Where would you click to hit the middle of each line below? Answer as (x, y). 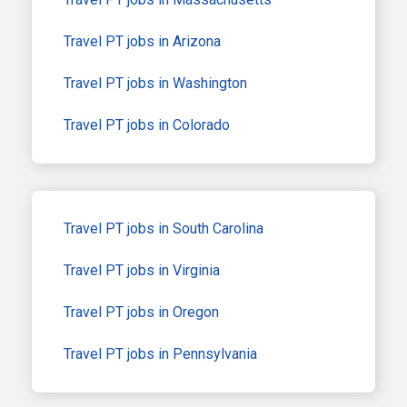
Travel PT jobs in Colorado (147, 124)
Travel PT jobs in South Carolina (164, 228)
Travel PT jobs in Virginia (142, 270)
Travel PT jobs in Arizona (142, 41)
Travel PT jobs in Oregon (141, 312)
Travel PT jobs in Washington (155, 83)
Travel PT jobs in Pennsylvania (160, 353)
